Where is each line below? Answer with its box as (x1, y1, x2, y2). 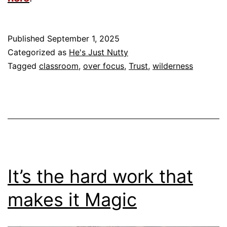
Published (8, 33, 47, 44)
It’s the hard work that (8, 165, 193, 187)
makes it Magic (8, 188, 137, 211)
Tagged (8, 60, 39, 71)
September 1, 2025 (47, 33, 120, 44)
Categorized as (8, 47, 69, 57)
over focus (83, 60, 124, 71)
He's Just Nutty (69, 47, 128, 57)
